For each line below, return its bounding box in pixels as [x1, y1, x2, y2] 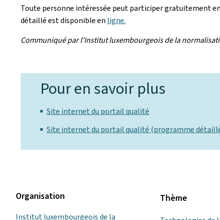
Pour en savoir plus [40, 78, 165, 99]
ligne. [107, 15, 126, 26]
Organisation [16, 190, 65, 202]
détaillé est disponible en [21, 15, 107, 26]
